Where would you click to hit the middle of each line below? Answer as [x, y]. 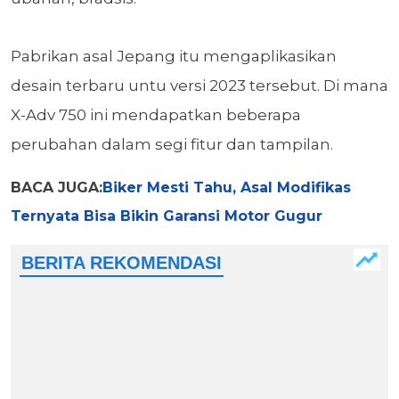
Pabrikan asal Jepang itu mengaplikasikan [174, 57]
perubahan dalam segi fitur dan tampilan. [172, 145]
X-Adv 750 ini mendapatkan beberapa [156, 115]
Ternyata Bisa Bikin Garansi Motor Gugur [167, 216]
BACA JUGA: [57, 188]
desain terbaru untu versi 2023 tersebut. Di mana [199, 86]
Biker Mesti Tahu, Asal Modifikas [227, 188]
